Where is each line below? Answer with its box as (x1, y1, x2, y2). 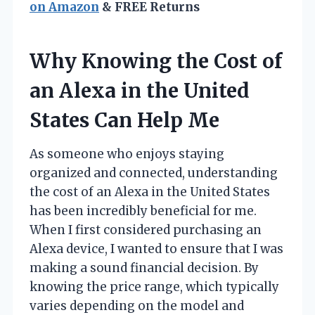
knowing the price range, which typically (30, 279, 279, 295)
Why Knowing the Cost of (30, 49, 282, 75)
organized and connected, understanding (30, 165, 278, 181)
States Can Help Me (30, 108, 219, 134)
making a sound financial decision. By (30, 260, 259, 276)
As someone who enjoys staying (30, 146, 224, 162)
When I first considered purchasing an (30, 222, 262, 238)
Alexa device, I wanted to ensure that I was (30, 241, 283, 257)
